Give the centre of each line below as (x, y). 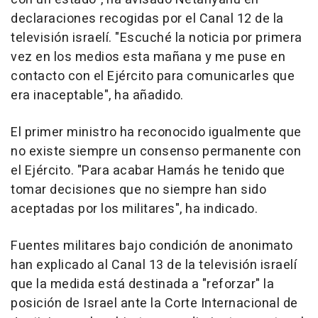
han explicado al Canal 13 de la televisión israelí (154, 265)
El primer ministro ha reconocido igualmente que (156, 133)
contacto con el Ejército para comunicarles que (153, 77)
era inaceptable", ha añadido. (97, 96)
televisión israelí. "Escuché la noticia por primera (157, 38)
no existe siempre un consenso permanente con (156, 152)
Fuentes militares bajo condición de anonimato (152, 246)
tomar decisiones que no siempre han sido (138, 190)
